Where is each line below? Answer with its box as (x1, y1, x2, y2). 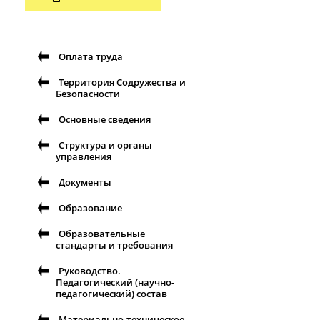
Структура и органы (59, 139, 152, 152)
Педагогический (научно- (56, 276, 174, 289)
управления (56, 150, 111, 164)
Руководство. (59, 264, 121, 278)
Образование (59, 201, 122, 215)
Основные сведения (59, 113, 151, 126)
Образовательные (59, 227, 145, 241)
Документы (59, 176, 111, 189)
